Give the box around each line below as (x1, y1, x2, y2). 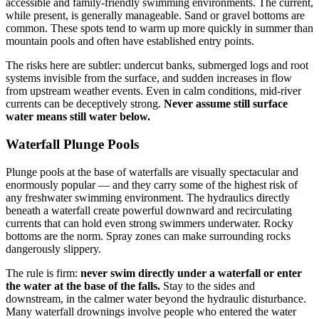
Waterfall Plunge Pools (6, 136, 139, 152)
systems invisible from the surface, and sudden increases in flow (6, 72, 292, 85)
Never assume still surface (164, 98, 288, 110)
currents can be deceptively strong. (6, 98, 164, 110)
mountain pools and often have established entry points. (6, 35, 254, 48)
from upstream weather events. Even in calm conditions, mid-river (6, 85, 301, 98)
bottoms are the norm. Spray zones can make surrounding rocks (6, 229, 291, 242)
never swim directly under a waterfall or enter (80, 266, 302, 279)
